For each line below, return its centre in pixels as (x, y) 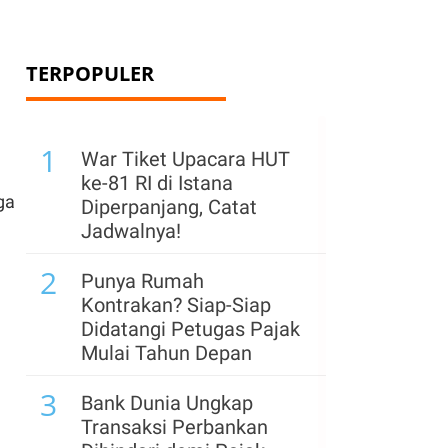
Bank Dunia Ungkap (167, 403)
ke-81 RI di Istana (157, 183)
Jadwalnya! (131, 231)
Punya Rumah (142, 281)
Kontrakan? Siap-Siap (176, 305)
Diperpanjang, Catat (169, 207)
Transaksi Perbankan (174, 427)
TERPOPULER (90, 73)
